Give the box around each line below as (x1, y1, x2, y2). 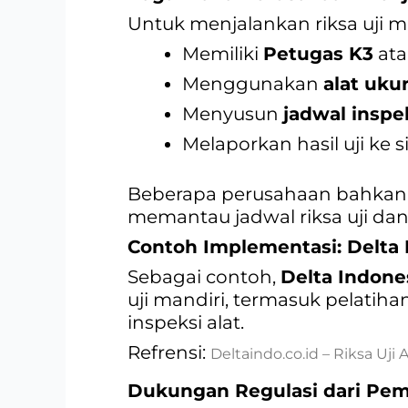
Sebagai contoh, (127, 265, 280, 288)
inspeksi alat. (127, 311, 244, 333)
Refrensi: (127, 341, 210, 363)
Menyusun (182, 102, 283, 125)
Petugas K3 (263, 42, 373, 65)
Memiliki (182, 42, 263, 65)
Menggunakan (182, 72, 323, 95)
